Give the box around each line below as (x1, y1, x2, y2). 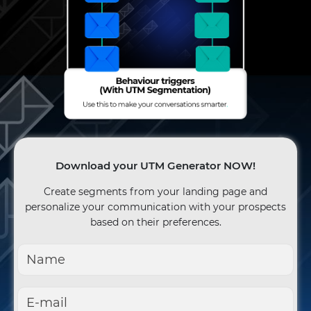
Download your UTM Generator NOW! (56, 159, 255, 173)
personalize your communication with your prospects (25, 201, 286, 214)
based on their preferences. (90, 216, 221, 229)
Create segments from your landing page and (44, 185, 267, 199)
